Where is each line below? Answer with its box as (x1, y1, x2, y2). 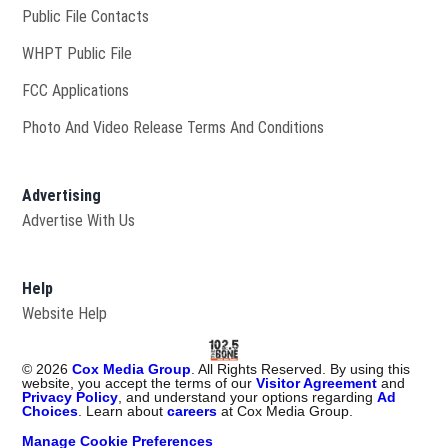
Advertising (22, 185, 102, 205)
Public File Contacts (22, 6, 150, 26)
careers (167, 402, 218, 419)
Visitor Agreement (256, 374, 378, 391)
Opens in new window (132, 42, 265, 62)
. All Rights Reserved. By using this (191, 360, 411, 377)
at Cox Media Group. (217, 402, 354, 419)
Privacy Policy (22, 388, 119, 405)
